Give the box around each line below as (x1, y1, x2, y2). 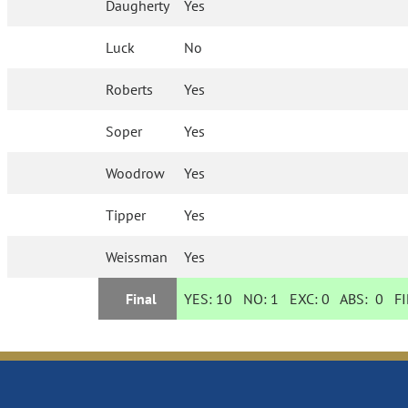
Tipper (106, 206, 147, 225)
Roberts (106, 80, 154, 99)
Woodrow (106, 164, 166, 183)
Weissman (106, 248, 168, 267)
